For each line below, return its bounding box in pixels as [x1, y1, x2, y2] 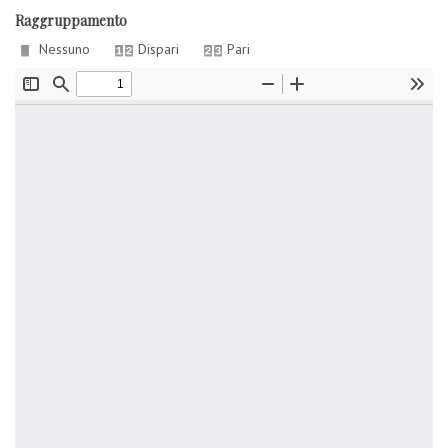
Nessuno [39, 39, 90, 58]
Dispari [138, 39, 179, 58]
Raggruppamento [15, 10, 127, 30]
